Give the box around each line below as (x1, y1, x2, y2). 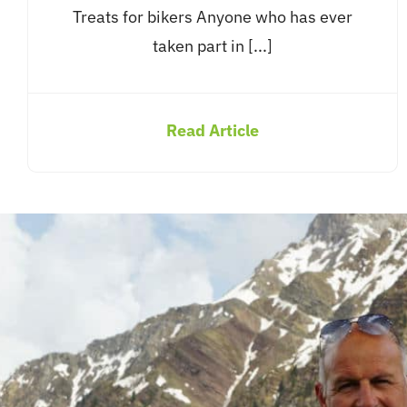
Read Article (165, 119, 259, 141)
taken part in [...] (152, 35, 273, 56)
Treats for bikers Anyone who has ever (72, 5, 352, 27)
